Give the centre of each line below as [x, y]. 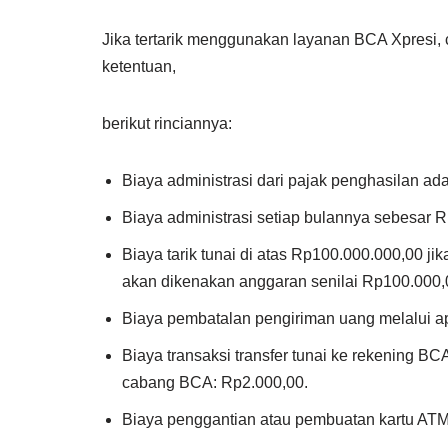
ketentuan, [139, 66]
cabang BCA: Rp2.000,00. [215, 382]
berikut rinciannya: [167, 123]
